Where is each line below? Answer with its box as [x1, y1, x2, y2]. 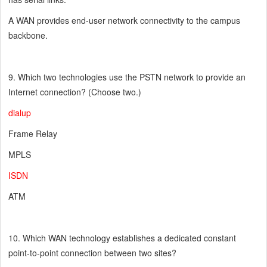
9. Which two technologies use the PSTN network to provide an [8, 71, 246, 83]
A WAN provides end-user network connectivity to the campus [8, 14, 241, 27]
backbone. [8, 29, 48, 42]
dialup [8, 107, 32, 119]
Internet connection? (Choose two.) [8, 86, 142, 98]
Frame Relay [8, 128, 58, 140]
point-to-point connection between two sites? [8, 247, 177, 259]
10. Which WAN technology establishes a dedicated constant [8, 232, 237, 244]
